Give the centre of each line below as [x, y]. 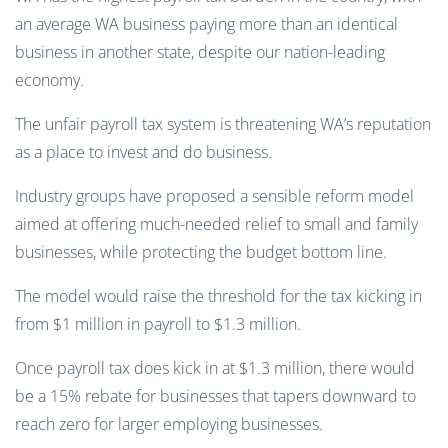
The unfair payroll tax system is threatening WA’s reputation [223, 124]
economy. [49, 80]
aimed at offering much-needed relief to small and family [216, 224]
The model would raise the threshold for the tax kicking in [218, 296]
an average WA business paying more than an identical [206, 24]
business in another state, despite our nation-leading [200, 52]
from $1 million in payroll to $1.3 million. [158, 324]
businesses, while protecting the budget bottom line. [201, 252]
